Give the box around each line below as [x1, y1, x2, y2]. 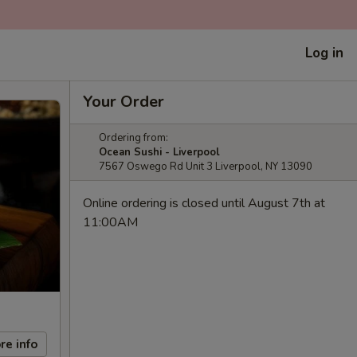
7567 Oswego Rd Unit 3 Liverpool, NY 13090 [99, 159, 312, 174]
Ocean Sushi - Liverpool [99, 145, 220, 159]
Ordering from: [99, 131, 168, 145]
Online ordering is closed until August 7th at [83, 194, 325, 212]
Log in [305, 43, 343, 62]
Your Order [83, 91, 164, 112]
